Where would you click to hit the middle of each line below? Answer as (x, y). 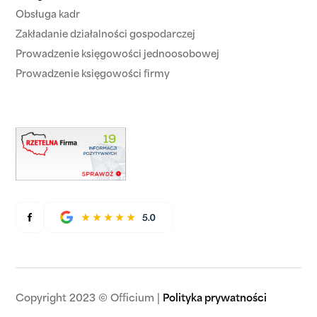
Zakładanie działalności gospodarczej (106, 35)
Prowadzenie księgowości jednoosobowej (118, 55)
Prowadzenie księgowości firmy (93, 75)
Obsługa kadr (48, 15)
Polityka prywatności (215, 299)
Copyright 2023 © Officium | (90, 299)
